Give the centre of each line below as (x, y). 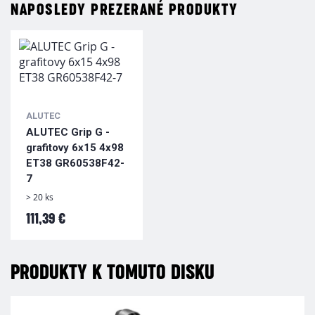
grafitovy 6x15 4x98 (75, 147)
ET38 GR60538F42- (75, 163)
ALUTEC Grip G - (68, 132)
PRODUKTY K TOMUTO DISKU (112, 273)
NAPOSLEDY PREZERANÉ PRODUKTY (124, 9)
